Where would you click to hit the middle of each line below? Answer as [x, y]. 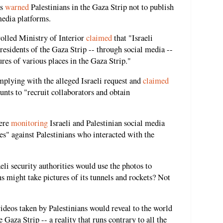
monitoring [29, 123]
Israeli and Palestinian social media [106, 123]
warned [17, 7]
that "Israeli [132, 38]
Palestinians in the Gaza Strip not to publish [101, 7]
